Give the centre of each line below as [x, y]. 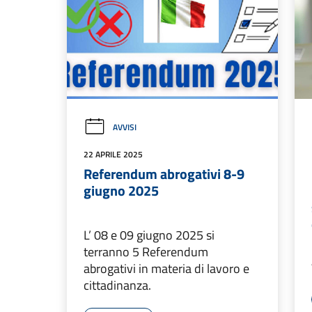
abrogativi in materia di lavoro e [166, 269]
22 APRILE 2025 [113, 155]
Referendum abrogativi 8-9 [164, 174]
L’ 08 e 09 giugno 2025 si [149, 235]
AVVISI [125, 127]
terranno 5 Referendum [146, 252]
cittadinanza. [117, 286]
